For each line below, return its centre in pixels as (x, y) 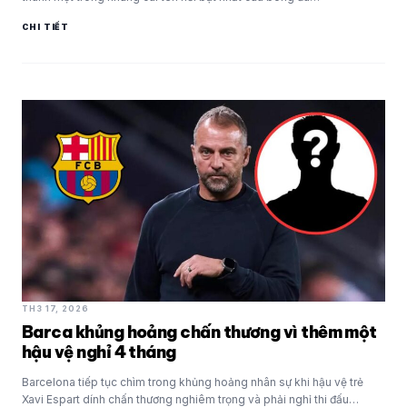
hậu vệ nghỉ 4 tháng (99, 352)
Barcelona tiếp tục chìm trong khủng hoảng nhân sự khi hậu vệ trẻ (193, 382)
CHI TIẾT (46, 27)
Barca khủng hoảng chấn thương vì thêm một (199, 333)
